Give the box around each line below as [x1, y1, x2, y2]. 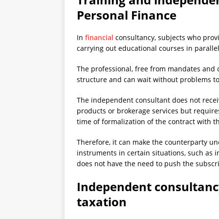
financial [85, 32, 113, 42]
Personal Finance [77, 6, 176, 23]
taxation [77, 193, 127, 210]
